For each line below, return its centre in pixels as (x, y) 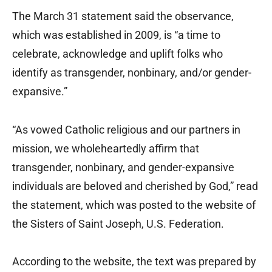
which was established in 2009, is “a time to (116, 35)
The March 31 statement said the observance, (123, 16)
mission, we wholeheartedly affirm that (106, 149)
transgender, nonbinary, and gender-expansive (123, 168)
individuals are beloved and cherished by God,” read (135, 186)
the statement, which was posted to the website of (134, 205)
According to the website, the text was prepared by (134, 262)
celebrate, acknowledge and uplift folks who (117, 54)
